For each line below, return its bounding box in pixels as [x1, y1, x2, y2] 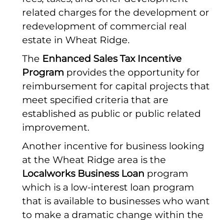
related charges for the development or [22, 6, 209, 19]
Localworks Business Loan [22, 167, 144, 180]
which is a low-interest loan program [22, 181, 194, 193]
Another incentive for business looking [22, 140, 204, 152]
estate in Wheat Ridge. [22, 34, 130, 46]
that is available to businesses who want [22, 195, 210, 207]
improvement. [22, 121, 89, 134]
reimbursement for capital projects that [22, 80, 210, 92]
